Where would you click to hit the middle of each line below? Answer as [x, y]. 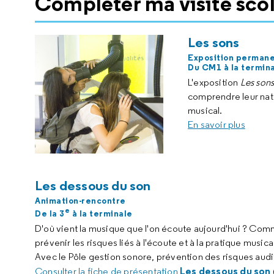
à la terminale [101, 213]
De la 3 [50, 213]
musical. [205, 110]
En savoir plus [217, 124]
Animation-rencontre [80, 201]
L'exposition [214, 82]
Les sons [214, 42]
